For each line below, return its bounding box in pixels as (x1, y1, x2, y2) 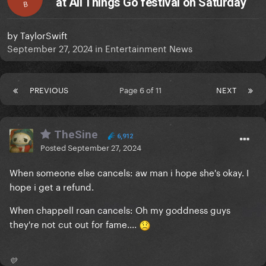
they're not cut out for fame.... (9, 216, 139, 231)
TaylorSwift (20, 27, 68, 42)
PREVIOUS (30, 83, 68, 96)
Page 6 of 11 (119, 83, 166, 96)
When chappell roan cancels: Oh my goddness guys (9, 202, 230, 217)
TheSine (51, 128, 98, 142)
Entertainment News (105, 40, 192, 55)
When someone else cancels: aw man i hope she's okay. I (9, 164, 249, 179)
